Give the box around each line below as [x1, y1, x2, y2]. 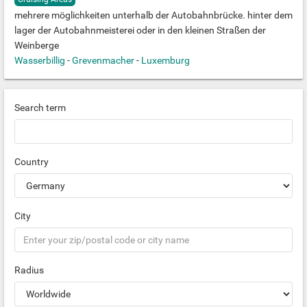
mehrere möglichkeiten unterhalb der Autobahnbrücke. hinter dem [14, 10, 293, 21]
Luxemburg [141, 55, 190, 66]
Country [14, 156, 49, 168]
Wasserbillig [14, 55, 65, 66]
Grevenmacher [72, 55, 134, 66]
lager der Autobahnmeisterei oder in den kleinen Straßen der [14, 25, 266, 36]
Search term [14, 102, 66, 114]
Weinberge [14, 40, 59, 51]
